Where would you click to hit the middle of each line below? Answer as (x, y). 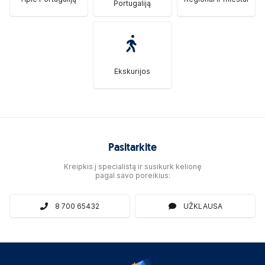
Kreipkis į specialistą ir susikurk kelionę (132, 167)
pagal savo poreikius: (132, 175)
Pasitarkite (132, 148)
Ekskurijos (132, 71)
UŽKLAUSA (203, 206)
